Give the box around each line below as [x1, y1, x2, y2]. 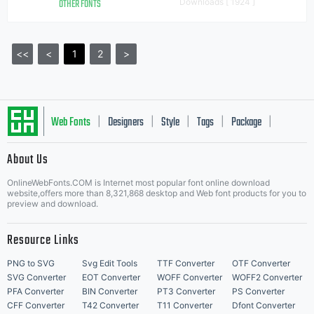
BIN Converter [82, 286, 137, 296]
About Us [7, 150, 48, 170]
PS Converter [232, 286, 285, 296]
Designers [108, 114, 144, 132]
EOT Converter [82, 272, 140, 282]
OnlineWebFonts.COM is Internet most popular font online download [7, 177, 270, 188]
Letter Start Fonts [51, 156, 114, 174]
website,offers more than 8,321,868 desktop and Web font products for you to [7, 188, 306, 198]
